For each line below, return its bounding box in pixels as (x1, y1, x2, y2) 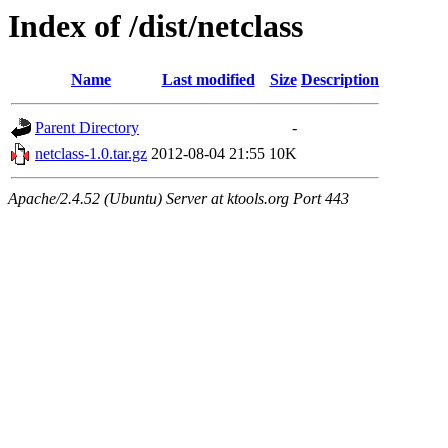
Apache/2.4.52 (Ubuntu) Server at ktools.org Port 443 (8, 190, 349, 208)
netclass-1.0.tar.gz (35, 145, 147, 163)
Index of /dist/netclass (8, 8, 303, 44)
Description (301, 71, 379, 89)
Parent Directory (35, 119, 139, 137)
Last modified (161, 71, 255, 89)
